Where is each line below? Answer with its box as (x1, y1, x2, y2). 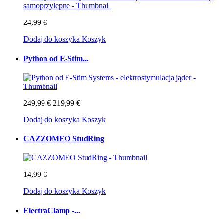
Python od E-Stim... (23, 54, 88, 63)
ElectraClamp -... (23, 206, 80, 215)
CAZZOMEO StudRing (23, 134, 104, 143)
